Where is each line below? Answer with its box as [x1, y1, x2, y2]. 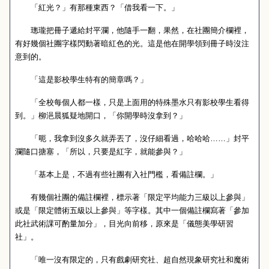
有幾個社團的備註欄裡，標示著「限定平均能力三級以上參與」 [15, 193, 249, 202]
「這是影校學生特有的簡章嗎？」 [15, 75, 148, 84]
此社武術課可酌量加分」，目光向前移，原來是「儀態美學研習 [15, 219, 234, 228]
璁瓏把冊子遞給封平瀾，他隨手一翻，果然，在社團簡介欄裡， [15, 26, 249, 35]
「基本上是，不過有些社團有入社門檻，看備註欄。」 [15, 170, 218, 179]
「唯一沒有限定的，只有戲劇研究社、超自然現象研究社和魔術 [15, 255, 249, 264]
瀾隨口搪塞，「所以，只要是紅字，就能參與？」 [15, 147, 187, 156]
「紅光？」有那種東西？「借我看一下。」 [15, 3, 179, 12]
